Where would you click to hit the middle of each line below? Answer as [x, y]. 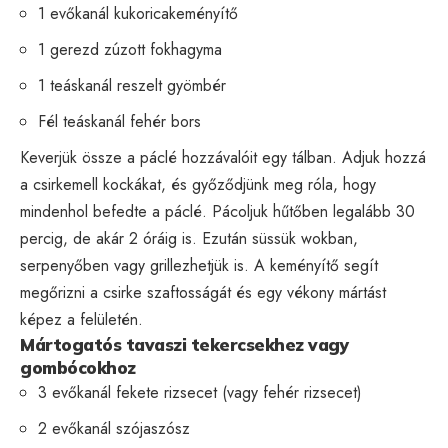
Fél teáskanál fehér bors [119, 121]
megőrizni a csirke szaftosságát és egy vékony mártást [203, 292]
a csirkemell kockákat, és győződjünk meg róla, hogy [198, 184]
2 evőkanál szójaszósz [114, 428]
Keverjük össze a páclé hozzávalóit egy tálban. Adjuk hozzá [223, 157]
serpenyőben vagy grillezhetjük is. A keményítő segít [199, 265]
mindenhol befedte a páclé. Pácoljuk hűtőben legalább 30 [217, 211]
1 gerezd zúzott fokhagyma [130, 49]
